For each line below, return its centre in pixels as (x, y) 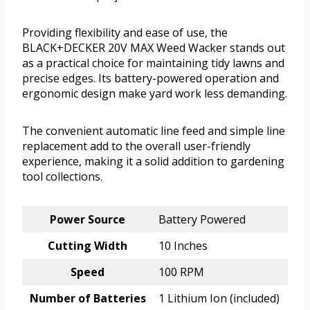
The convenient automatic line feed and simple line (154, 131)
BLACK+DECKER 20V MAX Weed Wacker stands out (154, 48)
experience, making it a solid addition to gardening (153, 162)
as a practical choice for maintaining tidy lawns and (153, 63)
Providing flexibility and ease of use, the (125, 33)
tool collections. (62, 177)
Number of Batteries (88, 299)
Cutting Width (88, 246)
